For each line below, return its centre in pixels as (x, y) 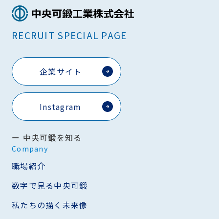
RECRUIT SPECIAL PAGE (69, 35)
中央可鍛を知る (52, 138)
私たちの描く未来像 (50, 205)
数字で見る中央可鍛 (50, 186)
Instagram (61, 107)
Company (30, 149)
